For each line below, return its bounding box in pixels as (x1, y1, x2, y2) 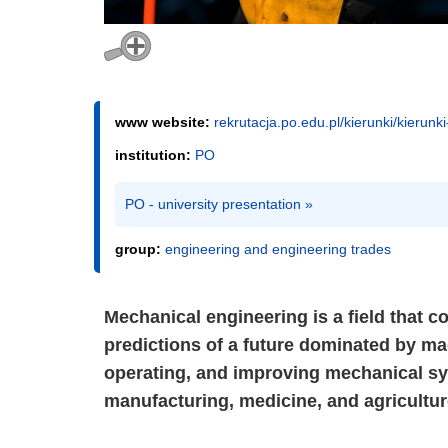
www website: (115, 113, 214, 130)
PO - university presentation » (125, 195, 313, 212)
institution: (115, 146, 195, 163)
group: (115, 240, 165, 257)
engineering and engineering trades (165, 240, 391, 257)
